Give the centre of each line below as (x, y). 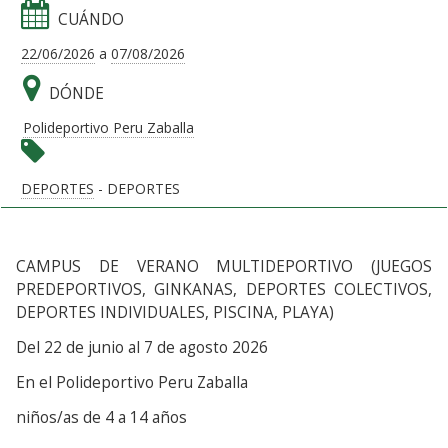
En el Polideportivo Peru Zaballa (132, 382)
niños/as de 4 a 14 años (101, 417)
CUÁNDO (91, 19)
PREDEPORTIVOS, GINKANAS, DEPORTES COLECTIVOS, (224, 289)
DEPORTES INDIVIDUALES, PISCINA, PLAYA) (175, 312)
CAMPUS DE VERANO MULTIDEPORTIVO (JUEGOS (224, 266)
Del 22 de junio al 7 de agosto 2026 (142, 347)
